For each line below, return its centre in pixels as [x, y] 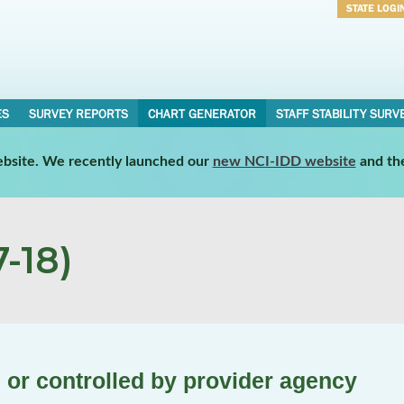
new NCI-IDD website [284, 161]
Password [372, 56]
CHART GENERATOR [202, 114]
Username [373, 32]
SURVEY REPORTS [78, 114]
